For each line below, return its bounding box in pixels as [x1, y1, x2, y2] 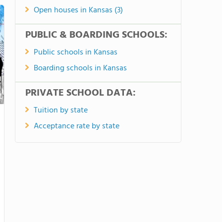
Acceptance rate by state [34, 120, 119, 133]
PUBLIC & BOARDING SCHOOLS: [25, 27, 167, 43]
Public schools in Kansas [34, 46, 117, 59]
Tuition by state [34, 104, 88, 117]
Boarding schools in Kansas [34, 62, 127, 75]
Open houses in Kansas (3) [34, 4, 123, 17]
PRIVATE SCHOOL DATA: [25, 85, 136, 101]
